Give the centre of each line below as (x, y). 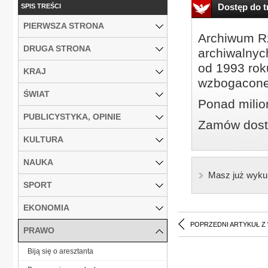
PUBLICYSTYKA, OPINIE (72, 116)
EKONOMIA (46, 207)
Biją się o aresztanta (60, 251)
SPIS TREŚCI (41, 6)
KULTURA (43, 139)
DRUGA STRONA (57, 48)
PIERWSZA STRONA (64, 25)
